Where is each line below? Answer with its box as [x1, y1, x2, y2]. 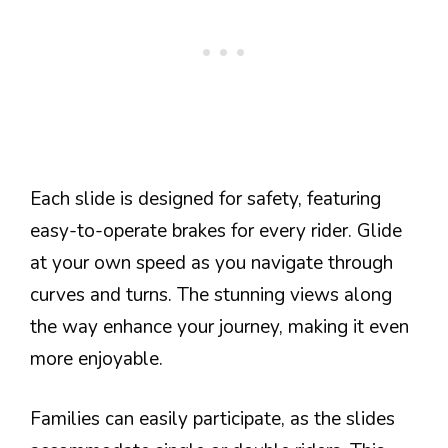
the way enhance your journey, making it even [30, 313, 409, 340]
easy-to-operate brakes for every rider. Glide [30, 217, 402, 244]
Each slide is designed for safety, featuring [30, 185, 381, 212]
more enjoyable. [30, 345, 163, 372]
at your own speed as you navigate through [30, 249, 393, 276]
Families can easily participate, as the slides [30, 406, 395, 432]
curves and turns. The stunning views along [30, 281, 392, 308]
